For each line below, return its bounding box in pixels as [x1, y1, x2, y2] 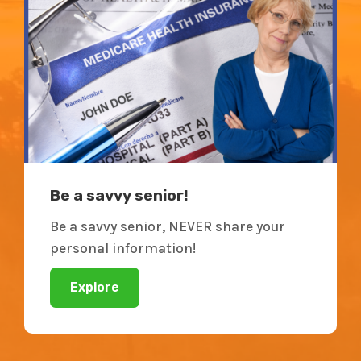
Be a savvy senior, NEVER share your [50, 218, 285, 234]
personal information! [50, 239, 196, 256]
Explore [70, 279, 119, 295]
